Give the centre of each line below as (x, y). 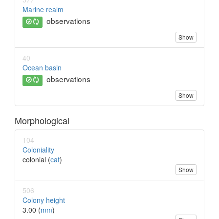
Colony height (44, 200)
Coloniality (38, 150)
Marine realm (43, 10)
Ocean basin (42, 68)
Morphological (42, 120)
